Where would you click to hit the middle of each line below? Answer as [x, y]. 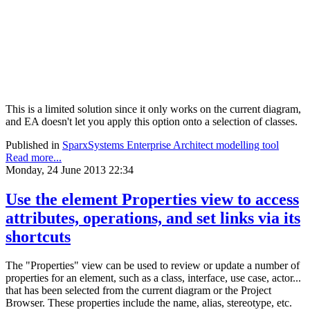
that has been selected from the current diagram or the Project [138, 291]
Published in [33, 145]
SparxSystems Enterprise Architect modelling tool [171, 145]
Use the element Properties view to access [152, 199]
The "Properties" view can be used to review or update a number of [153, 266]
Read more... [34, 157]
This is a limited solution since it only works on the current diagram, [153, 109]
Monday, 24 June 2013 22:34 [70, 170]
